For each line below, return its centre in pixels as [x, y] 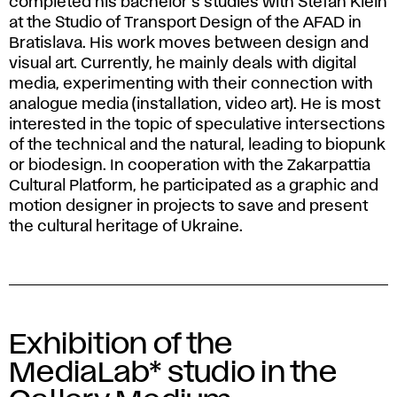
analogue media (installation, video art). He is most [195, 104]
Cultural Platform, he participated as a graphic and [194, 186]
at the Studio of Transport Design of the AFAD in [185, 23]
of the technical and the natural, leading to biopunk [197, 145]
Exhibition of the [121, 344]
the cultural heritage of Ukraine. [126, 226]
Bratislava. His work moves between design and [189, 43]
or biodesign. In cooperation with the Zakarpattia [190, 165]
